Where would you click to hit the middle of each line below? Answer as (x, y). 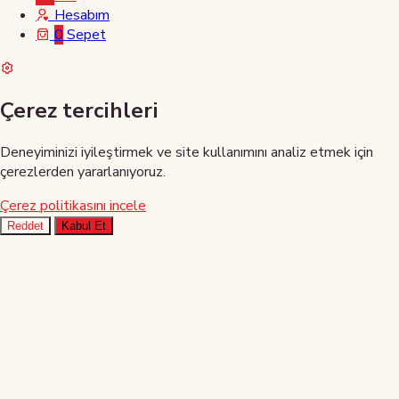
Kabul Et (84, 225)
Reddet (25, 225)
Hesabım (80, 16)
